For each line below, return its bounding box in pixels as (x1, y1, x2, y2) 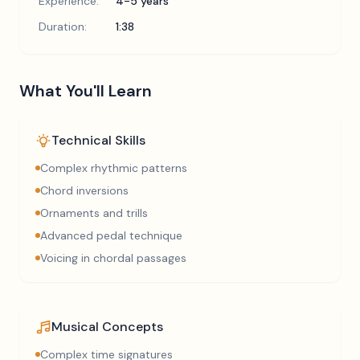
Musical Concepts (51, 318, 163, 335)
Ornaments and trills (40, 206, 148, 220)
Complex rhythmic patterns (40, 161, 187, 175)
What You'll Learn (19, 80, 152, 101)
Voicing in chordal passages (40, 251, 186, 265)
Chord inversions (40, 183, 129, 198)
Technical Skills (51, 132, 145, 149)
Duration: (39, 19, 87, 34)
